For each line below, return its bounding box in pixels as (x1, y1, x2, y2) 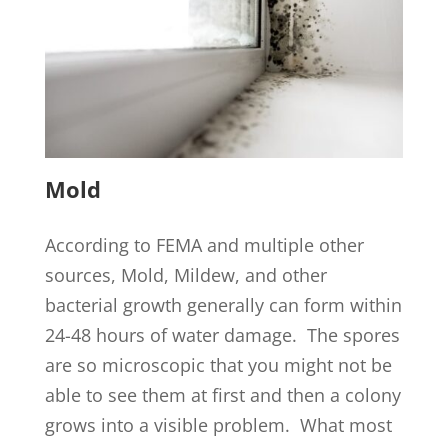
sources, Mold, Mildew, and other (44, 263, 327, 288)
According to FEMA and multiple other (44, 233, 364, 258)
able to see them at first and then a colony (44, 383, 401, 408)
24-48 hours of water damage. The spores (44, 323, 400, 348)
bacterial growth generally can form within (44, 293, 402, 318)
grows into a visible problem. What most (44, 413, 392, 438)
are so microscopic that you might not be (44, 353, 392, 378)
